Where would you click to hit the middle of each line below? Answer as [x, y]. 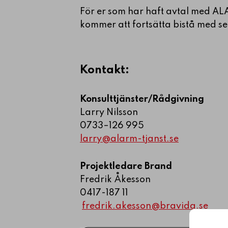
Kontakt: [105, 70]
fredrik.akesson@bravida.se [145, 206]
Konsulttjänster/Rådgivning [142, 99]
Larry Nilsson [110, 112]
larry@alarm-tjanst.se [129, 139]
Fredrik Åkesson [115, 179]
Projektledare [111, 166]
